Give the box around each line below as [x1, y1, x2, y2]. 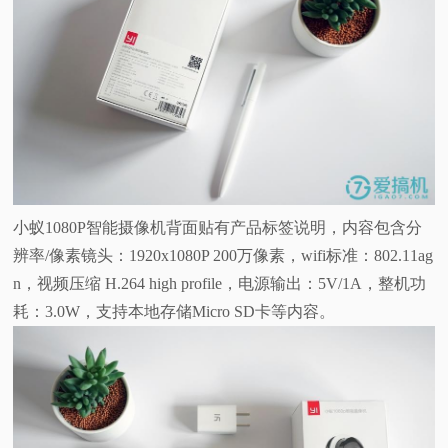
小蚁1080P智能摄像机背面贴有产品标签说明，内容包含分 [13, 218, 423, 236]
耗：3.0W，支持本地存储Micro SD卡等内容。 [13, 302, 336, 320]
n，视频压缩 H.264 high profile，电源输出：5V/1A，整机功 [13, 274, 427, 292]
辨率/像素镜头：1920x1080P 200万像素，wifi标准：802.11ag [13, 246, 434, 264]
